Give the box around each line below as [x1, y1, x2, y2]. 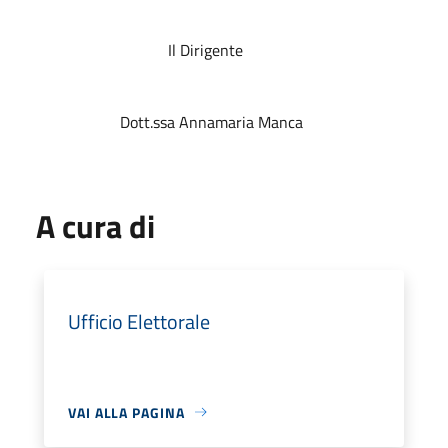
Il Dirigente [36, 37, 243, 62]
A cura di [36, 201, 155, 250]
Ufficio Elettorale [68, 305, 210, 337]
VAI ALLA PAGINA [68, 401, 185, 423]
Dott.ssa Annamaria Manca [36, 109, 303, 134]
